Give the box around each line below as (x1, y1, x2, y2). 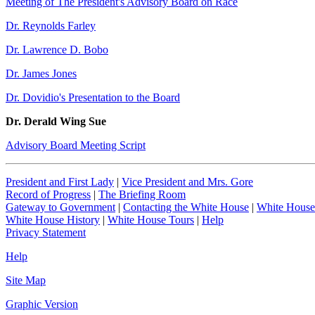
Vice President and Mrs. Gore (122, 176, 253, 188)
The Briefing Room (98, 188, 186, 200)
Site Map (6, 274, 46, 286)
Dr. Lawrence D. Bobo (6, 44, 108, 56)
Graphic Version (6, 298, 78, 310)
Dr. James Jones (6, 67, 77, 79)
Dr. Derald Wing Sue (6, 115, 106, 127)
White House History (6, 214, 100, 226)
